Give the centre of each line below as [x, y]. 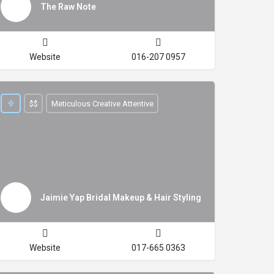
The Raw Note [68, 6]
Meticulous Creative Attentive [102, 103]
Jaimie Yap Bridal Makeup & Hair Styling [121, 197]
